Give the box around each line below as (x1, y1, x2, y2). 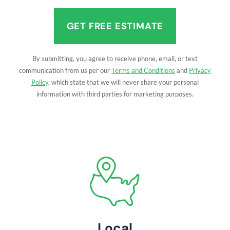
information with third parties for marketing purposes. (36, 90, 194, 99)
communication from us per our (19, 66, 111, 75)
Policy (31, 78, 48, 87)
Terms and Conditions (111, 66, 175, 75)
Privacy (189, 66, 211, 75)
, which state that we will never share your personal (48, 78, 199, 87)
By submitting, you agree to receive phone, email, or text (32, 54, 198, 63)
